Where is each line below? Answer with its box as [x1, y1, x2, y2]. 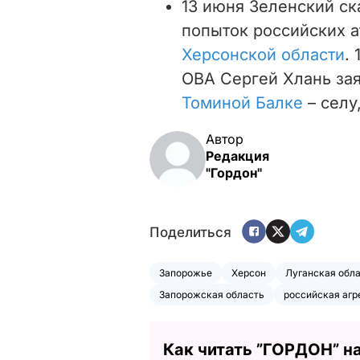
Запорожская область [159, 288, 264, 301]
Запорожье [159, 266, 212, 279]
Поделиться [149, 224, 231, 241]
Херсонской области [182, 44, 345, 64]
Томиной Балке [182, 92, 303, 112]
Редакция [206, 147, 269, 164]
